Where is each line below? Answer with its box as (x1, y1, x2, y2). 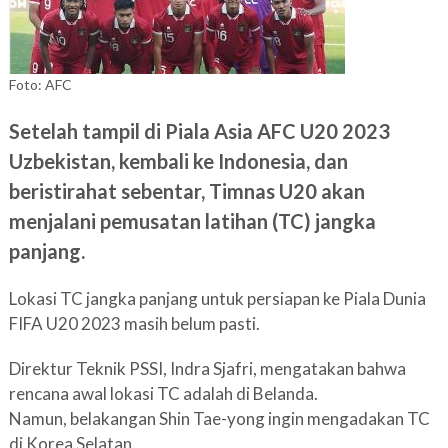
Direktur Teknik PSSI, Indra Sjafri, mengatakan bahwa (8, 358, 406, 379)
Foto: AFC (8, 76, 72, 93)
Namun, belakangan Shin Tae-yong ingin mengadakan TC (8, 408, 430, 429)
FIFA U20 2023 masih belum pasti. (8, 313, 260, 334)
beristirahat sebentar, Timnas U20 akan (8, 179, 365, 203)
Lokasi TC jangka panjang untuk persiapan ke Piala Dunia (8, 288, 426, 309)
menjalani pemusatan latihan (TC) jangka (8, 209, 376, 233)
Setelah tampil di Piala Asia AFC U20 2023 (8, 119, 390, 143)
